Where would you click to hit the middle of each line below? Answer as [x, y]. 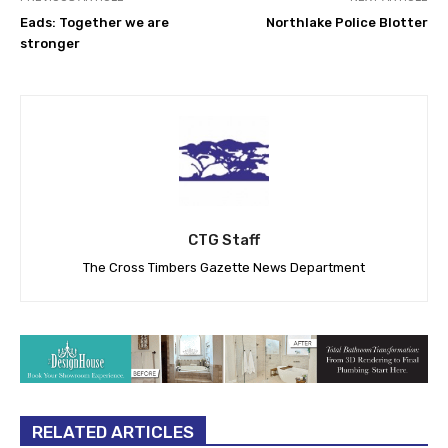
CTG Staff [224, 239]
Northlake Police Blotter [346, 22]
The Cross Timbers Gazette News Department [224, 267]
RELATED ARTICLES [113, 432]
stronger [50, 43]
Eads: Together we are [94, 22]
